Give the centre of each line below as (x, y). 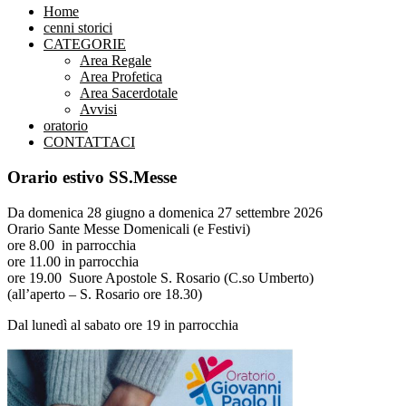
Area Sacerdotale (129, 93)
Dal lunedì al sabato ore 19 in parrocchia (123, 324)
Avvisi (98, 110)
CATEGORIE (85, 44)
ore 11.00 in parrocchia (73, 261)
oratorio (66, 126)
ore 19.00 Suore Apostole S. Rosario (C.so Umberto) (160, 277)
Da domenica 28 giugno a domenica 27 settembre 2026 (165, 212)
